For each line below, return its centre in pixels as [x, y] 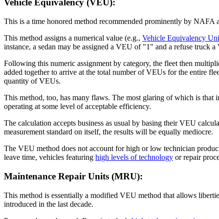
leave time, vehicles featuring [50, 157]
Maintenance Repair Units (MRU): [73, 176]
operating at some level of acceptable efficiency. [77, 107]
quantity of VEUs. [32, 81]
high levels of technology [134, 157]
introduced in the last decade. [49, 204]
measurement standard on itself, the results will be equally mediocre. [109, 132]
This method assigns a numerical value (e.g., [73, 38]
